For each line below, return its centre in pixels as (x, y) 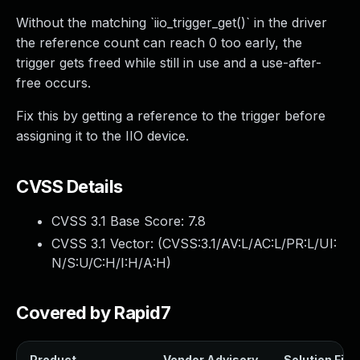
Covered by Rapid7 (94, 313)
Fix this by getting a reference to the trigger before (171, 116)
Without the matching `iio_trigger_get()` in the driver (172, 22)
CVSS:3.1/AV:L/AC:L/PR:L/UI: (250, 243)
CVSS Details (70, 186)
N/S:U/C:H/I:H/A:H (109, 263)
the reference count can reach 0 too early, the (159, 43)
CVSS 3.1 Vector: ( (107, 243)
